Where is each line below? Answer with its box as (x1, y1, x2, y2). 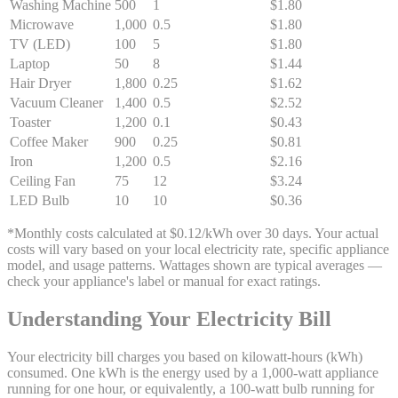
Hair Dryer (10, 75, 71, 91)
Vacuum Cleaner (10, 94, 103, 110)
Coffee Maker (10, 133, 88, 149)
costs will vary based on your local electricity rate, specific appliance (7, 241, 389, 257)
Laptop (10, 55, 50, 71)
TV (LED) (10, 36, 70, 52)
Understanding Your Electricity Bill (7, 306, 331, 330)
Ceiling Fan (10, 172, 76, 188)
